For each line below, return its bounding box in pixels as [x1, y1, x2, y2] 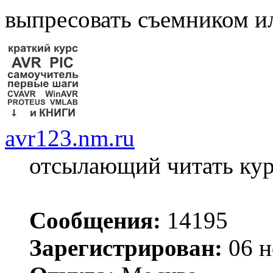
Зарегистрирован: [29, 235, 222, 261]
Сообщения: [29, 207, 161, 234]
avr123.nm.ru [5, 125, 135, 152]
